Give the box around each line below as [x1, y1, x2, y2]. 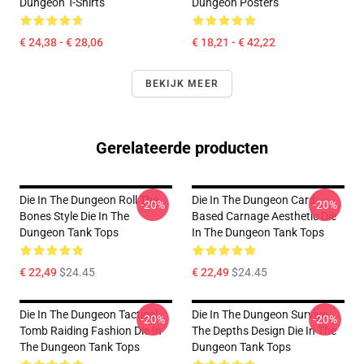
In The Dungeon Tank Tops [192, 226, 324, 239]
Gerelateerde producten [96, 138, 268, 158]
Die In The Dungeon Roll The [19, 193, 158, 206]
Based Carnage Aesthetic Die [192, 210, 336, 223]
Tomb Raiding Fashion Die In [19, 324, 162, 337]
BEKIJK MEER [145, 78, 219, 89]
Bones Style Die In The [19, 210, 129, 223]
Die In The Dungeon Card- [192, 193, 318, 206]
